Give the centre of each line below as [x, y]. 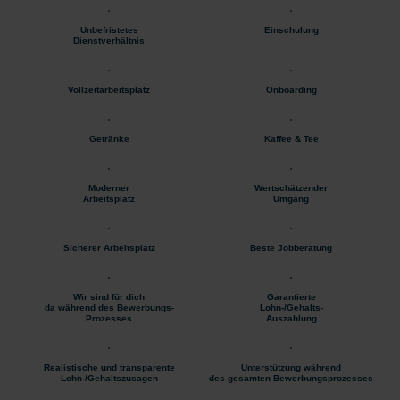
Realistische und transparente [109, 367]
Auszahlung [291, 318]
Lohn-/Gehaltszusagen [109, 378]
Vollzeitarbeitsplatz [109, 89]
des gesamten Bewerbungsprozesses [291, 378]
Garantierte [291, 296]
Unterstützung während [291, 367]
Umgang [291, 198]
